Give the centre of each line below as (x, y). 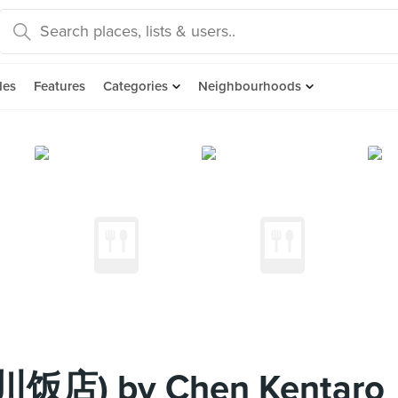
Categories (135, 86)
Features (60, 86)
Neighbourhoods (250, 86)
